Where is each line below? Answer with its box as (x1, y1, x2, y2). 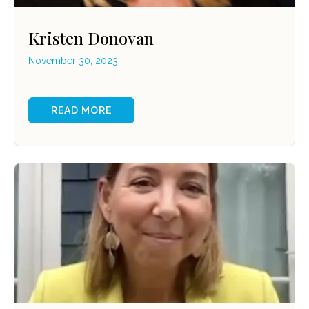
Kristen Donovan (28, 27, 154, 50)
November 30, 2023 (28, 55, 118, 67)
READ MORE (51, 105, 112, 117)
